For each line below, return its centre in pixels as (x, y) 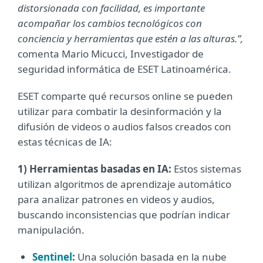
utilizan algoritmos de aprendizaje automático (124, 184)
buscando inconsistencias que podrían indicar (124, 215)
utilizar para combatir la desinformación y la (120, 111)
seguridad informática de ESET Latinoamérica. (124, 69)
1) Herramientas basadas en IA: (96, 169)
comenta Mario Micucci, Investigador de (111, 54)
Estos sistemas (208, 169)
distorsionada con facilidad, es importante (111, 8)
